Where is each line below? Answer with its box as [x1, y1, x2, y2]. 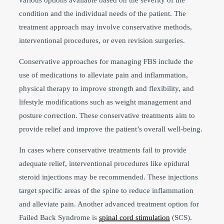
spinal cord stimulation [99, 213, 170, 221]
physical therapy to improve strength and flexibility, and [19, 84, 194, 92]
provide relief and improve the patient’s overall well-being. [19, 124, 202, 133]
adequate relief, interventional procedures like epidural [19, 159, 189, 167]
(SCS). [170, 213, 192, 221]
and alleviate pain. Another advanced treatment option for [19, 199, 199, 208]
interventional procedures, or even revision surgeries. [19, 36, 185, 44]
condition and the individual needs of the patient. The [19, 9, 186, 17]
